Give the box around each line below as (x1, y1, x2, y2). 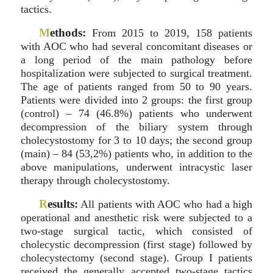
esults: (48, 197, 78, 210)
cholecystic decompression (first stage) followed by (21, 238, 252, 250)
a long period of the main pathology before (21, 54, 252, 66)
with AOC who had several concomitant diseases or (21, 40, 252, 52)
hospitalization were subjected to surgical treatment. (21, 67, 252, 79)
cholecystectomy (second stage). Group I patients (21, 252, 252, 264)
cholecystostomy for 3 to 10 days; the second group (21, 134, 252, 146)
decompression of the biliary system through (21, 121, 252, 133)
